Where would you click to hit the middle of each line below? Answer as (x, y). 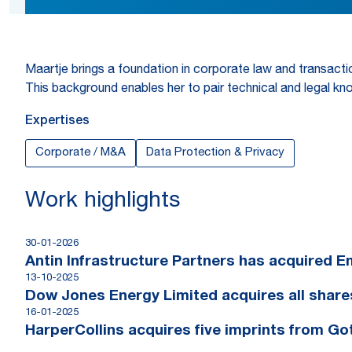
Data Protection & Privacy (215, 153)
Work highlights (103, 202)
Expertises (57, 122)
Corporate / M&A (81, 153)
